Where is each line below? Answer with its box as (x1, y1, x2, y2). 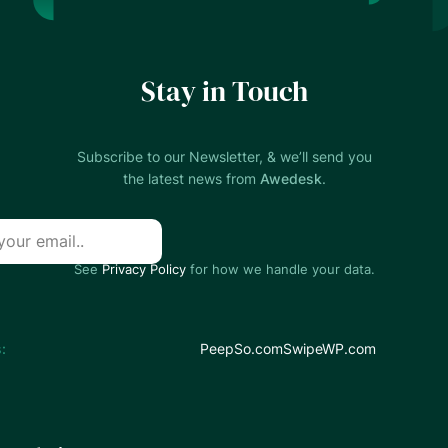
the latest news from (122, 169, 260, 187)
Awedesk (259, 169, 322, 187)
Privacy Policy (101, 261, 186, 277)
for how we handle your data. (185, 261, 375, 277)
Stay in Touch (140, 71, 308, 110)
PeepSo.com (199, 339, 283, 357)
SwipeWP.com (282, 339, 376, 357)
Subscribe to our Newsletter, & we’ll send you (76, 147, 372, 165)
